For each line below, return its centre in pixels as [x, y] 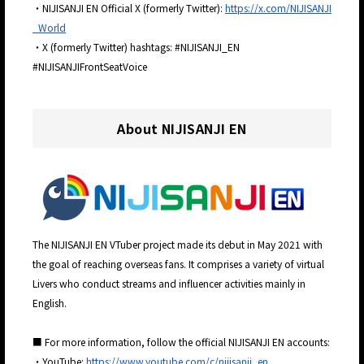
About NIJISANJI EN [182, 129]
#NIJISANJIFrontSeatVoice [90, 67]
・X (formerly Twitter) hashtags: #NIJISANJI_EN [136, 47]
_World [49, 28]
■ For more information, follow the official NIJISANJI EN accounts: [181, 342]
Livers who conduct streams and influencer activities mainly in [169, 284]
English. [51, 303]
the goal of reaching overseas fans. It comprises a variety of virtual [178, 264]
